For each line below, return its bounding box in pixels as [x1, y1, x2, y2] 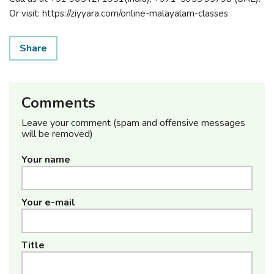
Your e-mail [21, 196, 75, 209]
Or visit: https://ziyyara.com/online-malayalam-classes [9, 7, 228, 20]
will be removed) [21, 127, 93, 141]
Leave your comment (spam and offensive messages [21, 116, 245, 130]
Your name [21, 153, 70, 166]
